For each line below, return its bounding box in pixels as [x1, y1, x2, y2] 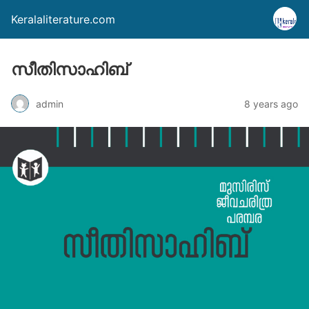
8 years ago [244, 97, 298, 110]
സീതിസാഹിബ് [11, 59, 128, 79]
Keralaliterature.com [11, 12, 115, 26]
